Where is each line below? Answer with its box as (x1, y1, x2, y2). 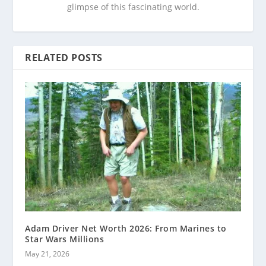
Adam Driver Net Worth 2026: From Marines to (25, 222, 227, 234)
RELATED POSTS (25, 51, 103, 64)
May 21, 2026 (25, 248, 70, 259)
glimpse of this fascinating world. (66, 1, 199, 12)
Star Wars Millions (25, 233, 104, 245)
